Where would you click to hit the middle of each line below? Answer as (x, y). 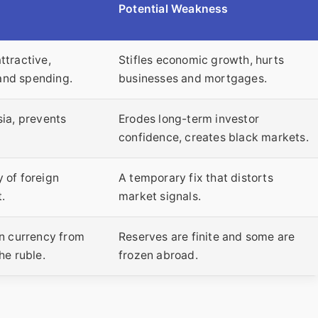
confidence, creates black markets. (214, 138)
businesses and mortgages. (193, 79)
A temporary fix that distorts (196, 178)
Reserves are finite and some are (207, 237)
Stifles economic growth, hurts (201, 60)
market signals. (160, 197)
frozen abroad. (158, 256)
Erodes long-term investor (189, 119)
